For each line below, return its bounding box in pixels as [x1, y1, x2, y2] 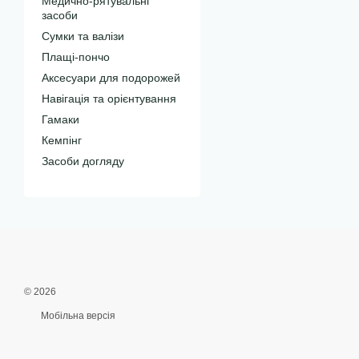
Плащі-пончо [42, 50, 110, 63]
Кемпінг [42, 134, 82, 147]
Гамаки [42, 113, 79, 126]
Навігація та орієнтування [42, 92, 176, 105]
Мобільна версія [38, 310, 115, 321]
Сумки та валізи [42, 30, 124, 42]
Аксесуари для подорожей [42, 71, 180, 84]
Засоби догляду [42, 155, 124, 167]
